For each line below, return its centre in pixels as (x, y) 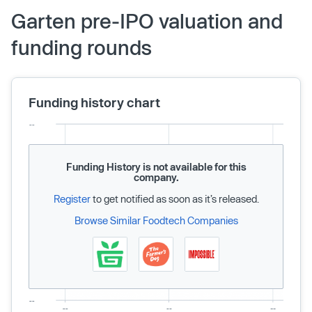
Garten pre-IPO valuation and (147, 21)
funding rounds (81, 47)
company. (156, 177)
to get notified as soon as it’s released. (174, 199)
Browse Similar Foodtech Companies (156, 220)
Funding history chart (94, 102)
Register (72, 199)
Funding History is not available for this (156, 167)
